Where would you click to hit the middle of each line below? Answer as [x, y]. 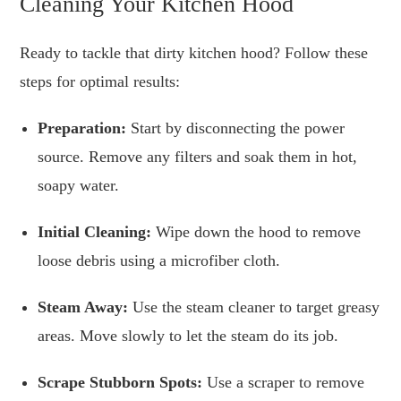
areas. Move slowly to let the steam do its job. [188, 336]
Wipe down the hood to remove [256, 232]
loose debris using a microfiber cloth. [159, 261]
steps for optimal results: [100, 82]
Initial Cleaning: [95, 232]
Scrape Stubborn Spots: [120, 383]
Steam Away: [83, 307]
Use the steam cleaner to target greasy [254, 307]
